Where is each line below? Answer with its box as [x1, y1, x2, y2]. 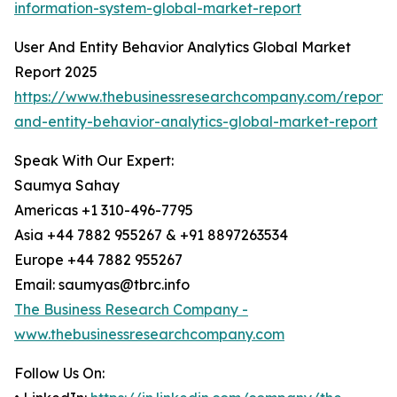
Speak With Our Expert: [14, 152, 174, 170]
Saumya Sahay [14, 176, 120, 195]
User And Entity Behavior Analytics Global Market [14, 38, 351, 57]
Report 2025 [14, 63, 97, 82]
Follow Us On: [14, 364, 105, 383]
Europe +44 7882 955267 [14, 251, 183, 269]
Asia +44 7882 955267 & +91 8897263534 [14, 226, 288, 245]
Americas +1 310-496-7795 [14, 201, 193, 220]
